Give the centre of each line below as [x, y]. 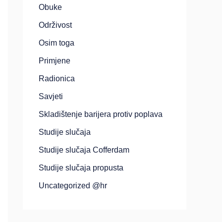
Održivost [55, 25]
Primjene [55, 61]
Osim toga [56, 43]
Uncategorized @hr [73, 186]
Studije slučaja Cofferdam [84, 150]
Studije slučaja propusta [81, 168]
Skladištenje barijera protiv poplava [101, 114]
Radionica [57, 79]
